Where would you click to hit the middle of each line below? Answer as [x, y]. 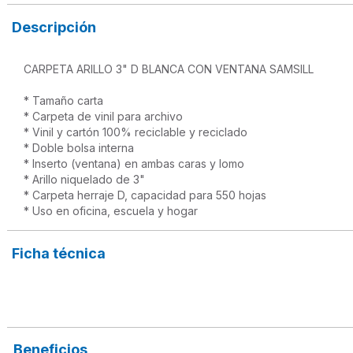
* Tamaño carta [64, 101]
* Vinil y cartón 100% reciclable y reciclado [136, 132]
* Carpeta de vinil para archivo [104, 117]
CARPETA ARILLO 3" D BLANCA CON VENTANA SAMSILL [169, 69]
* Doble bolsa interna [79, 148]
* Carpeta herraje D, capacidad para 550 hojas [145, 195]
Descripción [54, 28]
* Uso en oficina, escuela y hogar [111, 211]
